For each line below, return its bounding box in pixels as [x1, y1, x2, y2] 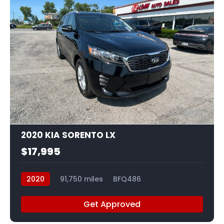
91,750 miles [60, 173, 103, 184]
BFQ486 [113, 173, 141, 184]
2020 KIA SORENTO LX [21, 128, 115, 141]
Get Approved [83, 198, 140, 210]
